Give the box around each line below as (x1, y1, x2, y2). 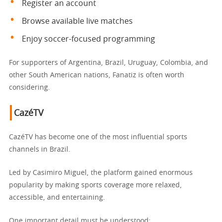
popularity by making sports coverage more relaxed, (9, 181, 182, 189)
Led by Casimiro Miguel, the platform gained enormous (9, 169, 193, 176)
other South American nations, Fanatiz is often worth (9, 71, 184, 79)
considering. (9, 84, 50, 91)
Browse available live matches (22, 17, 133, 25)
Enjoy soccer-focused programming (22, 35, 155, 43)
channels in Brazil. (9, 146, 70, 153)
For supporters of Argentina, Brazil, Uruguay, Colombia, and (9, 59, 208, 66)
